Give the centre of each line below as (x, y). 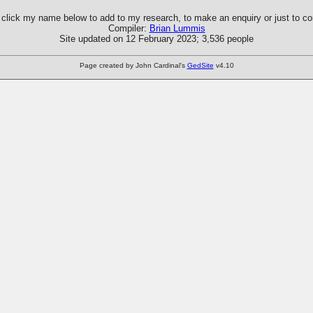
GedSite (200, 65)
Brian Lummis (177, 28)
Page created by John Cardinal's (133, 65)
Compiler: (129, 28)
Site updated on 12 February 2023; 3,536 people (156, 38)
